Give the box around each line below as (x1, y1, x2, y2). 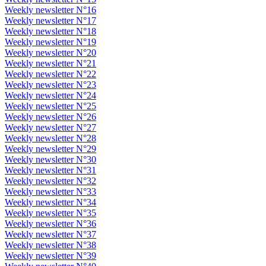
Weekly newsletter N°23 (5, 79, 96, 90)
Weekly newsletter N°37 (5, 229, 96, 239)
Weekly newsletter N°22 (5, 68, 96, 79)
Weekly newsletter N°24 (5, 90, 96, 100)
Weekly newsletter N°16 (5, 4, 96, 15)
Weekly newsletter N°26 (5, 111, 96, 122)
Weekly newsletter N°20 (5, 47, 96, 58)
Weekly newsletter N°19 (5, 36, 96, 47)
